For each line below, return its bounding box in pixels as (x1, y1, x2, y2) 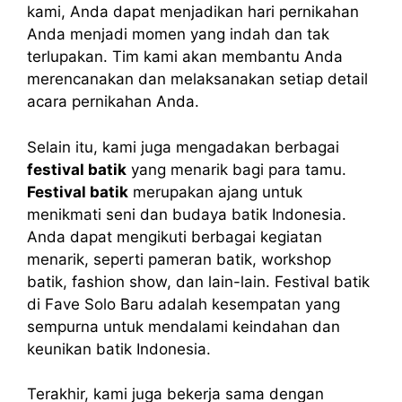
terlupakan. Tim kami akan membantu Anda (27, 48, 343, 66)
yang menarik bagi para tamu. (127, 160, 346, 179)
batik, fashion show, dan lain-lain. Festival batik (27, 272, 370, 291)
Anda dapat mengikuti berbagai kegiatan (27, 227, 322, 246)
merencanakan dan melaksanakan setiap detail (27, 70, 368, 89)
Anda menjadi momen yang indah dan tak (27, 25, 329, 44)
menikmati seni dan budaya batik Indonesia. (27, 205, 346, 223)
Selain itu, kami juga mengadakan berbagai (27, 137, 339, 156)
